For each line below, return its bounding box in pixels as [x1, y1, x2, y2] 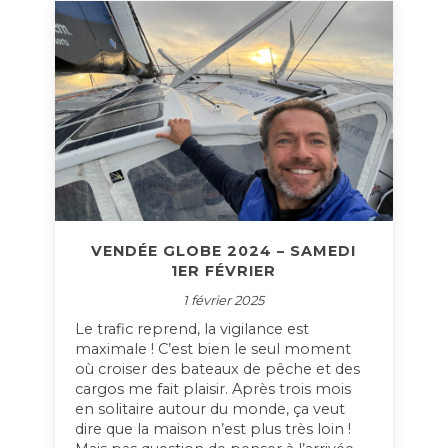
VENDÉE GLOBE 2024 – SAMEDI [91, 242, 357, 260]
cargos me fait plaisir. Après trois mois [74, 380, 351, 398]
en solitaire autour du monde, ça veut [74, 400, 345, 418]
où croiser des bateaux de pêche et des [74, 360, 360, 378]
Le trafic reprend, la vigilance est [74, 320, 309, 338]
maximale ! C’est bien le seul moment [74, 340, 351, 358]
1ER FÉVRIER [171, 262, 277, 280]
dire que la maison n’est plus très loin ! [74, 420, 351, 438]
